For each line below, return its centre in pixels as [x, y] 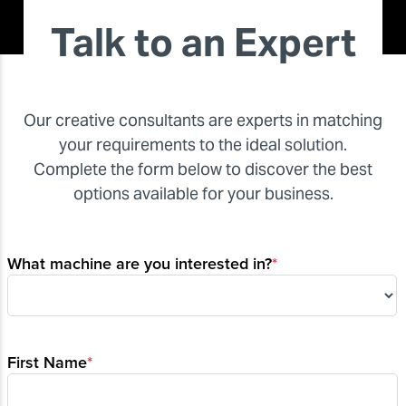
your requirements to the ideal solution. [203, 144]
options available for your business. [203, 193]
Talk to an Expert [203, 42]
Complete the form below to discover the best [203, 169]
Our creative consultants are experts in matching [203, 120]
